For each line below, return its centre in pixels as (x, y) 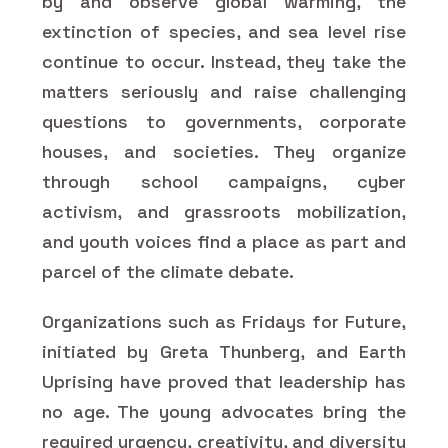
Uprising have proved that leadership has (224, 381)
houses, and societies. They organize (224, 151)
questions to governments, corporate (224, 121)
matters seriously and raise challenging (224, 91)
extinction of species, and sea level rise (224, 31)
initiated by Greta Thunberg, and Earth (224, 351)
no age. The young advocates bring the (224, 411)
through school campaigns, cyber (224, 181)
